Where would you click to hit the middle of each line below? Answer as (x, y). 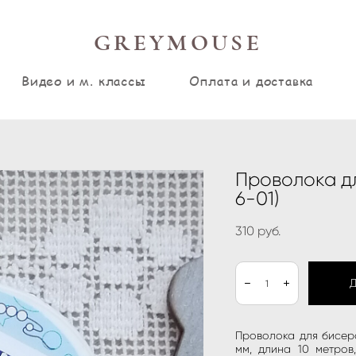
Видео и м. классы (84, 81)
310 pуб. (258, 231)
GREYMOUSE (178, 43)
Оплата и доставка (251, 81)
